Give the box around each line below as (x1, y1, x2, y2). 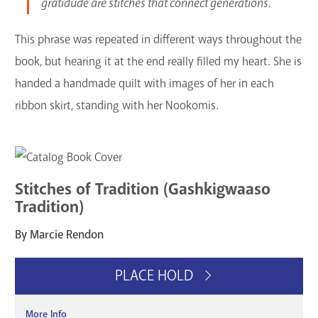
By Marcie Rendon (15, 227, 104, 243)
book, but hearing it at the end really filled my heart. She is (15, 54, 302, 70)
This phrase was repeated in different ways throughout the (15, 32, 302, 48)
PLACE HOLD (114, 266, 197, 285)
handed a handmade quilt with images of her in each (15, 76, 274, 92)
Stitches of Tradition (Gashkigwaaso (15, 178, 270, 199)
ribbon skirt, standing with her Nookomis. (15, 98, 219, 114)
